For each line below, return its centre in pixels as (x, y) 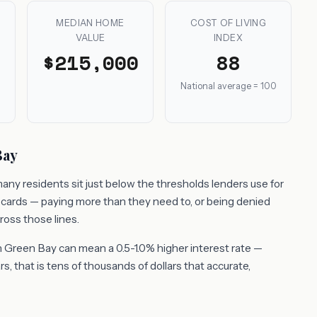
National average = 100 (228, 86)
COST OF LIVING (228, 23)
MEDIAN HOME (90, 23)
